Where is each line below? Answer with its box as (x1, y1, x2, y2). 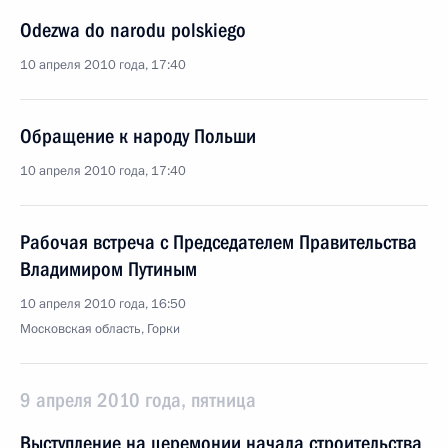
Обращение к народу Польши (20, 124, 256, 148)
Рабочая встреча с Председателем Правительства (20, 230, 417, 254)
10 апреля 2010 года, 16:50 (20, 295, 186, 313)
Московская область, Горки (20, 320, 180, 338)
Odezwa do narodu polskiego (20, 18, 246, 42)
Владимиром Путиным (20, 257, 197, 281)
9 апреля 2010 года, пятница (20, 388, 256, 412)
